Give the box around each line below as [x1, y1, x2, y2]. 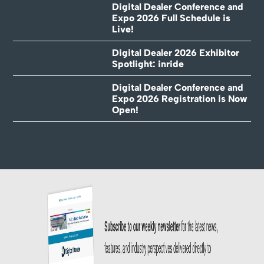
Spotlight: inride [111, 58, 184, 70]
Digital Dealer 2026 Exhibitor [111, 47, 239, 58]
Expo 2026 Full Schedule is [111, 12, 230, 24]
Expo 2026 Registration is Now [111, 93, 247, 104]
